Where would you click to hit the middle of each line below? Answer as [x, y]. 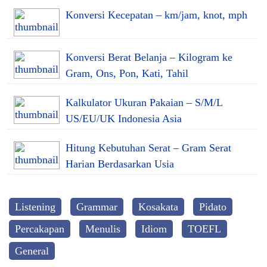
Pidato [213, 207]
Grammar [97, 207]
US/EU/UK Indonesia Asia [124, 118]
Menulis [103, 229]
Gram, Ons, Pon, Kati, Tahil [127, 73]
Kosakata [158, 207]
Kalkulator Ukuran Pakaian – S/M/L [144, 102]
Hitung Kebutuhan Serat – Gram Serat [148, 148]
